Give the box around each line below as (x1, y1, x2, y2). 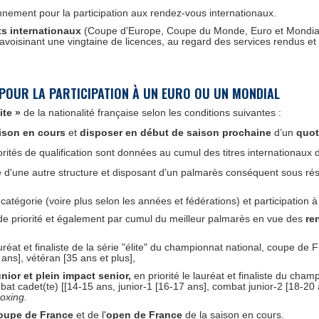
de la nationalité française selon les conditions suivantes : (21, 107, 281, 118)
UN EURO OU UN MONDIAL (143, 84, 280, 103)
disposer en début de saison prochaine (80, 127, 271, 138)
